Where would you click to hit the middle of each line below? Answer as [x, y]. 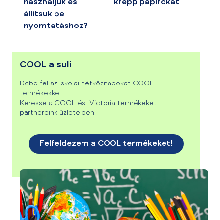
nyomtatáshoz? [56, 26]
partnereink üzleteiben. [58, 113]
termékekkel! [42, 94]
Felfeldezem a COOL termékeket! [106, 144]
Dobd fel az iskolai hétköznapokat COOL [87, 84]
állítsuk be [44, 14]
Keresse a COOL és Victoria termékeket [88, 104]
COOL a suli [46, 65]
